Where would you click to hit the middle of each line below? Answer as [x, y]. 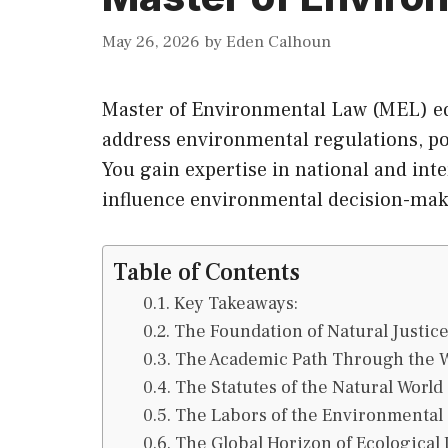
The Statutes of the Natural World [308, 387]
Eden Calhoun [278, 41]
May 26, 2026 [151, 41]
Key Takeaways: [235, 303]
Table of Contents [206, 272]
